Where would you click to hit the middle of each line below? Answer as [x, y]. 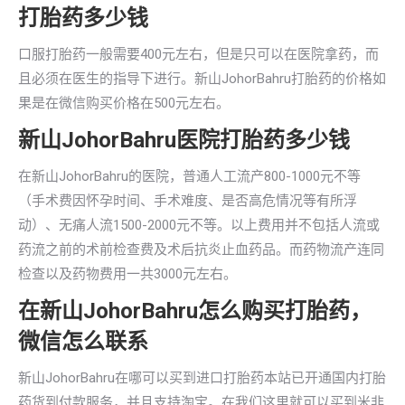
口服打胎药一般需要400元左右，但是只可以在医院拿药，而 [198, 54]
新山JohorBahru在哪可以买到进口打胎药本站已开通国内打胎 [202, 378]
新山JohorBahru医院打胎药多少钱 [184, 140]
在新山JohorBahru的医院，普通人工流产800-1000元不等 [189, 176]
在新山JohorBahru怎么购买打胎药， [195, 311]
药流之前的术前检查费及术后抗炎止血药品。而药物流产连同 [201, 250]
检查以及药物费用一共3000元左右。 [127, 274]
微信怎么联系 [83, 342]
